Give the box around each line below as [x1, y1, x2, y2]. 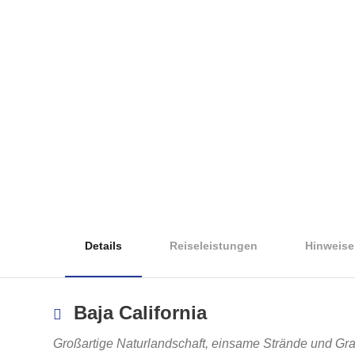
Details [85, 239, 122, 252]
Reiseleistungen [170, 239, 258, 252]
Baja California [74, 302, 207, 323]
